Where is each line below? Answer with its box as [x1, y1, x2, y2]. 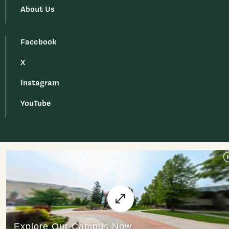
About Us [20, 3, 55, 14]
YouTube [20, 97, 52, 108]
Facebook [20, 36, 57, 47]
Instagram [20, 77, 60, 88]
